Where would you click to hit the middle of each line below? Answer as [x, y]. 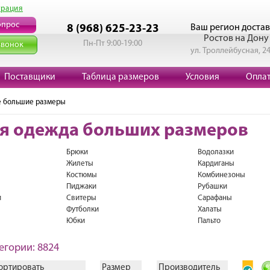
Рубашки [212, 187]
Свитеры [81, 198]
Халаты [209, 209]
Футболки [82, 209]
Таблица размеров [121, 77]
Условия [202, 77]
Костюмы [81, 175]
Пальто [209, 221]
